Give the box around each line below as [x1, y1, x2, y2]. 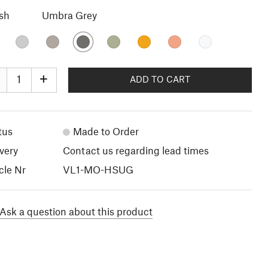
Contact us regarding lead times [62, 146, 209, 156]
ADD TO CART [129, 75, 190, 84]
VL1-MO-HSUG [62, 165, 133, 175]
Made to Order [72, 127, 139, 137]
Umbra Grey [41, 11, 97, 21]
